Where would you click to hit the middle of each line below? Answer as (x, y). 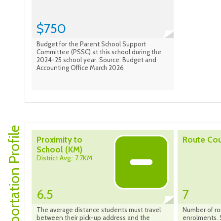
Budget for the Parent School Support (91, 44)
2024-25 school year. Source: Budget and (96, 60)
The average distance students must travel (99, 210)
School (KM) (59, 150)
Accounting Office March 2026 (80, 68)
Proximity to (59, 140)
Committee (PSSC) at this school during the (99, 52)
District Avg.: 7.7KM (64, 158)
